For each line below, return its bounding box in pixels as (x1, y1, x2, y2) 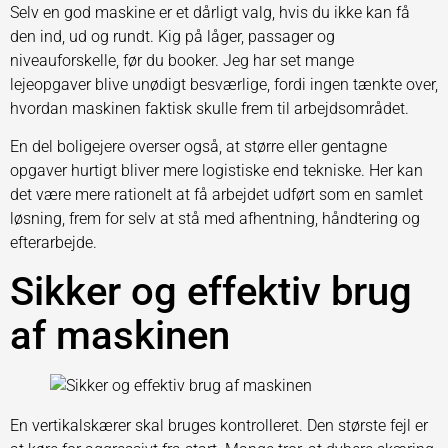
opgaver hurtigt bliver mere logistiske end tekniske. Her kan (10, 161, 423, 181)
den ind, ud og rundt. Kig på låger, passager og (10, 26, 335, 46)
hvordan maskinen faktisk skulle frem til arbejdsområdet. (10, 98, 409, 118)
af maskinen (10, 311, 230, 359)
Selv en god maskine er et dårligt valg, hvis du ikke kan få (10, 2, 410, 22)
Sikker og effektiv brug (10, 267, 412, 315)
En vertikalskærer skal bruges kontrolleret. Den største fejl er (10, 415, 428, 435)
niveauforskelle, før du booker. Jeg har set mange (10, 50, 354, 70)
